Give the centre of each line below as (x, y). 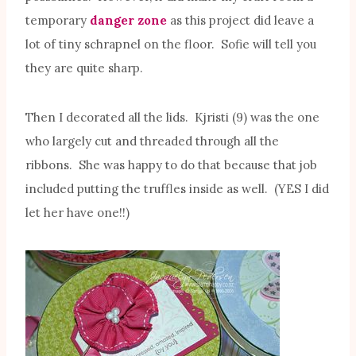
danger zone (128, 21)
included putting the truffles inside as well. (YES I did (177, 189)
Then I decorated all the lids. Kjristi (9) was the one (172, 118)
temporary (58, 21)
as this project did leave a (240, 21)
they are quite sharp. (84, 68)
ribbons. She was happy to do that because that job (171, 165)
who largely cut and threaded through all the (152, 141)
